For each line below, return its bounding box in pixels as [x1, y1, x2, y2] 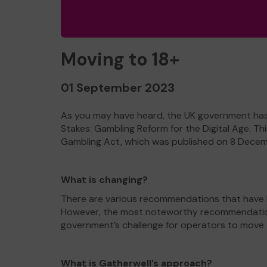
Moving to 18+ [61, 48, 179, 71]
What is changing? [61, 173, 148, 186]
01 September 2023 [61, 80, 175, 95]
